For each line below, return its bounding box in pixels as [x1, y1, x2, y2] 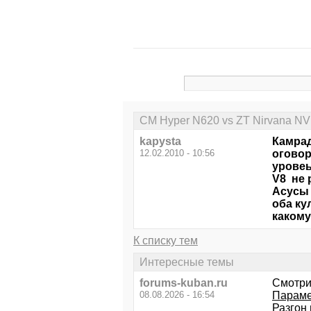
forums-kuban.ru [140, 276, 228, 289]
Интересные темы [140, 255, 234, 268]
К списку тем [133, 235, 198, 247]
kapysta [140, 135, 181, 148]
